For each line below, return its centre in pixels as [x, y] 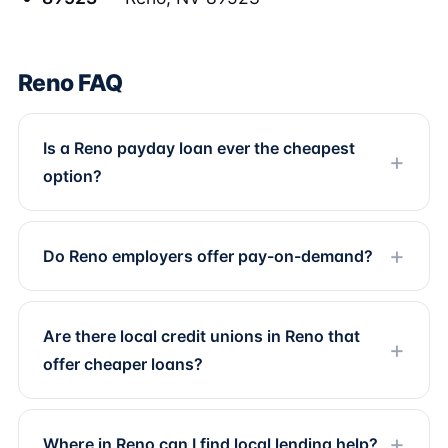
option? [72, 176]
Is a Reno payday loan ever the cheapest [199, 148]
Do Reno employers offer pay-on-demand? [208, 256]
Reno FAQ [70, 83]
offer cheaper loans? [123, 364]
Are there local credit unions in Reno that [201, 336]
